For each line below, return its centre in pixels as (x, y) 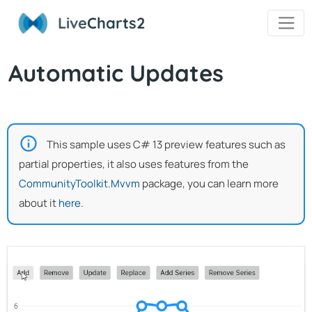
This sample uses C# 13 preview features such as (166, 144)
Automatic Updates (116, 73)
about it (39, 203)
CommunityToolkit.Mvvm (79, 183)
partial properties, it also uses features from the (134, 164)
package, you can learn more (209, 183)
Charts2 (117, 23)
